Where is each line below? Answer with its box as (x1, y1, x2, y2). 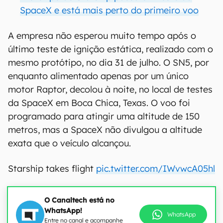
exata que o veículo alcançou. (8, 137, 131, 149)
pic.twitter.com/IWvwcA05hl (96, 163, 215, 174)
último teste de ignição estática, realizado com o (8, 43, 213, 55)
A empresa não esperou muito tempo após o (8, 30, 196, 41)
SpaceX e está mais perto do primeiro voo (20, 4, 199, 16)
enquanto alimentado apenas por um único (8, 70, 189, 82)
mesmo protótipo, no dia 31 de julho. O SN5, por (8, 57, 209, 68)
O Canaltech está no (44, 196, 114, 205)
